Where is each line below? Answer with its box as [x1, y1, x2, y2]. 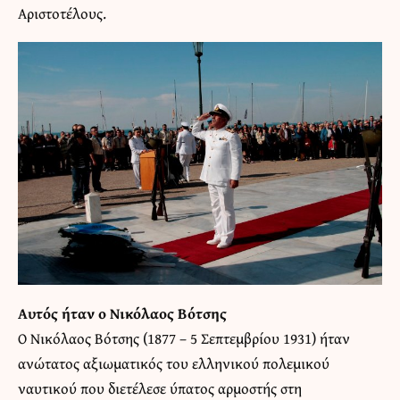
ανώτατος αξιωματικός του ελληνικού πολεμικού [18, 352, 329, 375]
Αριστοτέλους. [18, 2, 106, 25]
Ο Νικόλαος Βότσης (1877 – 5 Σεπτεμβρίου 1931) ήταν [18, 327, 350, 350]
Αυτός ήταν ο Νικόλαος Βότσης [18, 302, 227, 325]
